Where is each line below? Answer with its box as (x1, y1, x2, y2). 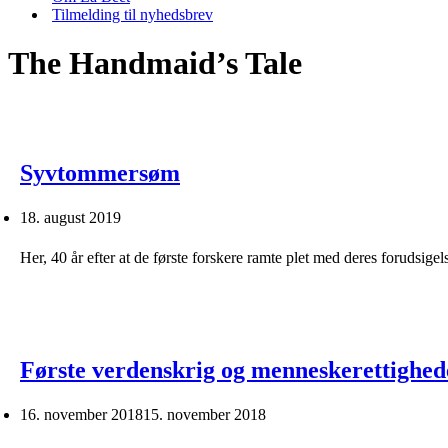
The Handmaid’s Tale (8, 45, 302, 82)
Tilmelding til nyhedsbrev (52, 6, 213, 23)
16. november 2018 (20, 405, 143, 423)
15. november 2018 (143, 405, 266, 423)
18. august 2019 (20, 208, 121, 226)
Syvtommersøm (20, 159, 180, 186)
